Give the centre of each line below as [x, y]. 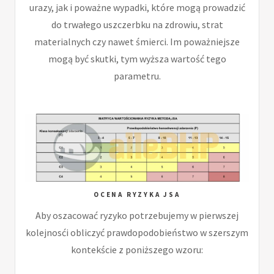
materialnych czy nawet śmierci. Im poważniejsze [137, 42]
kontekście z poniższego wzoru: [137, 249]
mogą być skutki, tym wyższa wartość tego [137, 59]
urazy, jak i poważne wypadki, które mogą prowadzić [137, 8]
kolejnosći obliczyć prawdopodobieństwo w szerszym [137, 232]
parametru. [137, 76]
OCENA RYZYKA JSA [137, 194]
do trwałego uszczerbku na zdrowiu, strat [137, 25]
